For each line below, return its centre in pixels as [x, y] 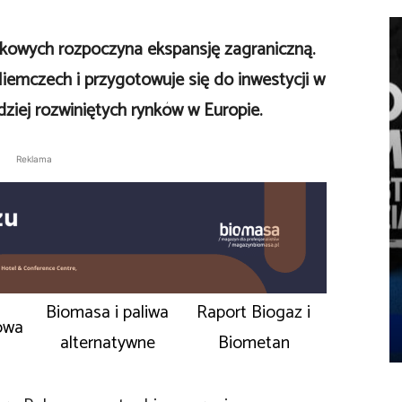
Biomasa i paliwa [107, 313]
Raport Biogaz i [253, 313]
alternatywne [107, 343]
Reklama [34, 159]
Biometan [253, 343]
